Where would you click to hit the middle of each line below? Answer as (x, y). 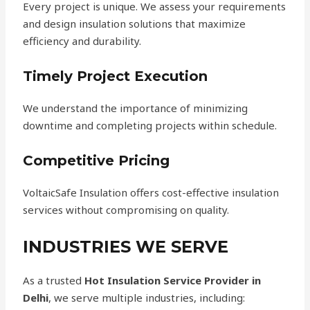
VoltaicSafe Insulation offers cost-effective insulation (151, 192)
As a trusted (54, 280)
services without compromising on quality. (126, 209)
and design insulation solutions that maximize (135, 23)
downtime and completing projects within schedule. (150, 125)
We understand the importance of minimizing (136, 108)
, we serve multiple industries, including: (147, 297)
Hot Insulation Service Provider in (173, 280)
